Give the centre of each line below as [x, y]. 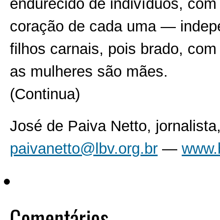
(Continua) [45, 94]
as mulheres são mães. [89, 71]
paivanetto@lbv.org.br [84, 149]
